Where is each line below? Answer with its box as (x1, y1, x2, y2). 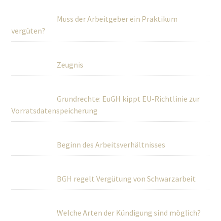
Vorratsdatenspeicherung (11, 106, 98, 115)
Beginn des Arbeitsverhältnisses (56, 140, 165, 149)
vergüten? (11, 26, 45, 36)
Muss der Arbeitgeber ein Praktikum (56, 14, 178, 24)
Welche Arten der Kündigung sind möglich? (56, 208, 201, 218)
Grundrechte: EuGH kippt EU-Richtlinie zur (56, 94, 200, 104)
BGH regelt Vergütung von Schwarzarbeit (56, 174, 196, 184)
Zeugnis (56, 60, 83, 70)
